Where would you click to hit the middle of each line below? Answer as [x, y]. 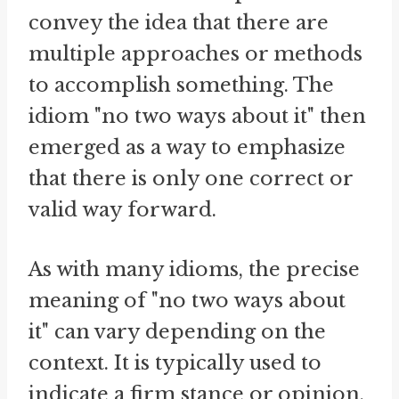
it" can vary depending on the [177, 331]
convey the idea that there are [179, 22]
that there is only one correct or [191, 178]
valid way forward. [122, 209]
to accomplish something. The [181, 85]
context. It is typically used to [175, 362]
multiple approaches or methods [195, 53]
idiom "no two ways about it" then [197, 116]
